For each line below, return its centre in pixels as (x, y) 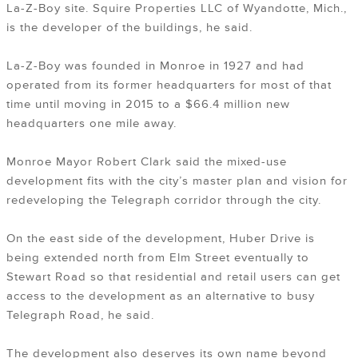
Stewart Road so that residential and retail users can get (173, 277)
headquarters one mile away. (91, 124)
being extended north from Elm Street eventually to (158, 258)
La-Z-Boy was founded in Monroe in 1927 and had (155, 66)
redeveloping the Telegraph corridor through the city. (164, 201)
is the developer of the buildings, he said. (129, 28)
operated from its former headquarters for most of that (169, 86)
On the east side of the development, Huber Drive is (161, 239)
